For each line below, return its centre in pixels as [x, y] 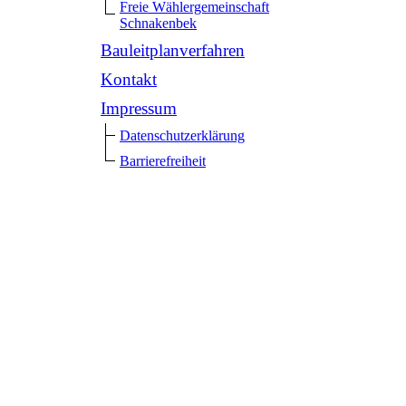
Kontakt [129, 79]
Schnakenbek [158, 23]
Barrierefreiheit [163, 160]
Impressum [139, 108]
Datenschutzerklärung [182, 135]
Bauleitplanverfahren [173, 50]
